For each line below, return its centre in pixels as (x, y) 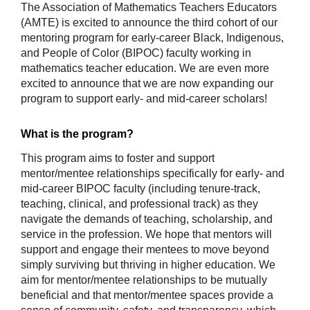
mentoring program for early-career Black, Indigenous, (152, 37)
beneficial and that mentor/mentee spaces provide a (147, 295)
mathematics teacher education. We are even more (145, 68)
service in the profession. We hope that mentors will (146, 235)
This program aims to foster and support (118, 158)
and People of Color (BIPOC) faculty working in (136, 53)
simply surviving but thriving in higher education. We (148, 265)
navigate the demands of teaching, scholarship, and (147, 219)
